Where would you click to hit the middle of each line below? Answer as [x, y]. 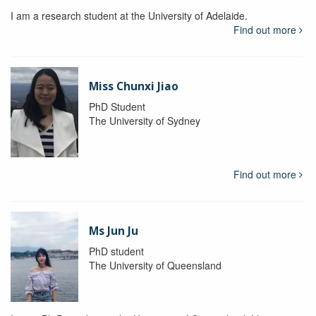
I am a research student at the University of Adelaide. [129, 15]
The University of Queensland [155, 265]
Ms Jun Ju [113, 231]
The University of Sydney [144, 120]
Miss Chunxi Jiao [133, 86]
